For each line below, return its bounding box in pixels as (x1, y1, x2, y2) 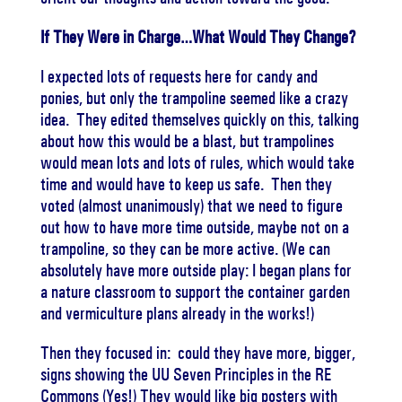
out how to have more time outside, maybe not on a (39, 216, 349, 238)
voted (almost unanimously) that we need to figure (39, 195, 343, 216)
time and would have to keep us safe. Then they (39, 173, 332, 195)
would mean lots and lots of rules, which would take (39, 152, 354, 173)
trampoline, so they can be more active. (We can (39, 238, 330, 259)
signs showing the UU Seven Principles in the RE (39, 363, 331, 385)
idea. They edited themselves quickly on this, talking (39, 109, 359, 130)
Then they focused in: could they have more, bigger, (39, 342, 355, 363)
